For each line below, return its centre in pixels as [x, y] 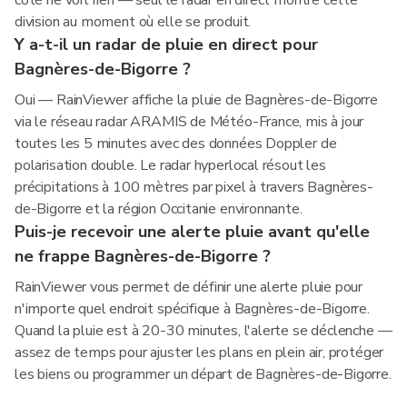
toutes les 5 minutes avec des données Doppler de [176, 144]
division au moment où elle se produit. [133, 22]
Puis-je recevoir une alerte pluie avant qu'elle [192, 232]
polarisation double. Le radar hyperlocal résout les [170, 165]
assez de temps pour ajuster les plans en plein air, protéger [199, 352]
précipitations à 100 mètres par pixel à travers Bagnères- [194, 187]
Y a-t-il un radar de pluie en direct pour [166, 45]
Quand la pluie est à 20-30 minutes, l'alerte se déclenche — [203, 331]
